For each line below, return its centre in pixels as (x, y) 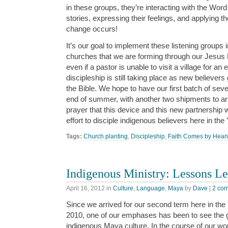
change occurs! (92, 28)
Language (151, 189)
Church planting (106, 137)
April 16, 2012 (85, 189)
